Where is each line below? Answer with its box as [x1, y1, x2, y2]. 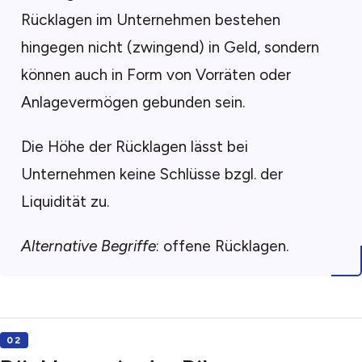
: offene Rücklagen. [155, 237, 288, 256]
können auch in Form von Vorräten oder [20, 65, 291, 84]
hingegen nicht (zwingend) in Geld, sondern [20, 37, 319, 57]
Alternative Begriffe [20, 237, 156, 256]
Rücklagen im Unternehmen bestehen [20, 10, 280, 29]
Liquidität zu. [20, 192, 109, 212]
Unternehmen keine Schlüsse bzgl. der [20, 165, 283, 184]
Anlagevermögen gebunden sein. [20, 92, 245, 112]
